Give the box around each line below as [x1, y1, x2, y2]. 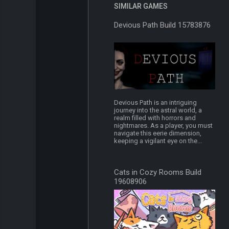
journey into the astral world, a [114, 106, 202, 114]
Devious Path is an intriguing [114, 99, 197, 107]
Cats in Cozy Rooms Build [114, 168, 202, 177]
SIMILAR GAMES [114, 2, 168, 11]
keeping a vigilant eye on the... [114, 137, 202, 145]
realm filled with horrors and [114, 114, 196, 122]
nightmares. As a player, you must [114, 122, 213, 130]
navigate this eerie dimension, [114, 129, 202, 138]
